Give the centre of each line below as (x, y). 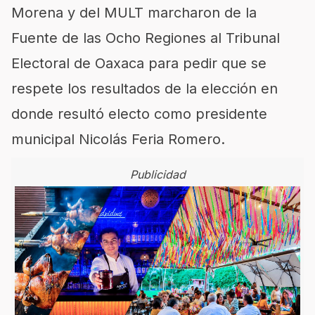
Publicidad (157, 174)
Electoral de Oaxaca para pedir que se (139, 63)
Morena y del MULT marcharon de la (134, 13)
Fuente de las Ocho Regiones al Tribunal (146, 38)
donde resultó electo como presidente (139, 114)
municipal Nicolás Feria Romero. (118, 139)
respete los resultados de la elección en (144, 89)
